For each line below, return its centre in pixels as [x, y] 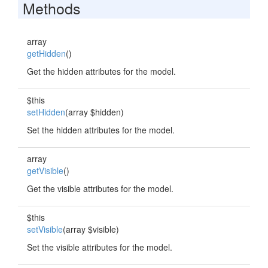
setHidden [46, 112]
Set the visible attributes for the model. [100, 247]
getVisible [45, 170]
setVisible [45, 229]
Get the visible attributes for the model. [100, 188]
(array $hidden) [95, 112]
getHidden [46, 53]
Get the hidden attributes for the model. [101, 71]
